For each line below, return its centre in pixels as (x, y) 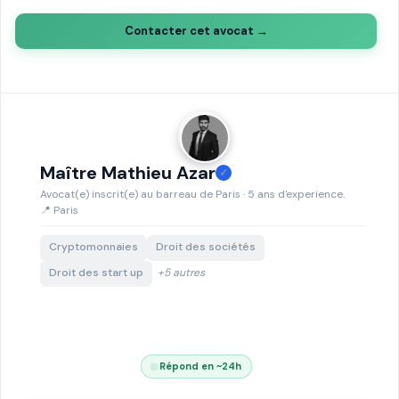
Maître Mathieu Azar (128, 173)
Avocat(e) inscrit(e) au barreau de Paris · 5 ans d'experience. (192, 194)
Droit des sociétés (206, 247)
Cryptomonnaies (94, 247)
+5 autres (181, 273)
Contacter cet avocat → (196, 31)
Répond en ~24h (199, 366)
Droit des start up (96, 273)
